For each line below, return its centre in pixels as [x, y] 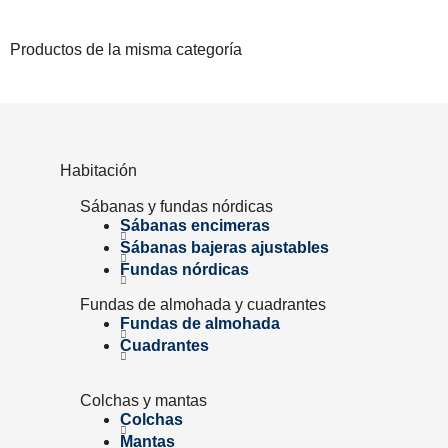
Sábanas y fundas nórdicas [176, 206]
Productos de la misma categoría [126, 49]
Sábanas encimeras [195, 225]
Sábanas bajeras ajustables [224, 247]
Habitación [98, 170]
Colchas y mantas [143, 400]
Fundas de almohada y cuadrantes [203, 304]
